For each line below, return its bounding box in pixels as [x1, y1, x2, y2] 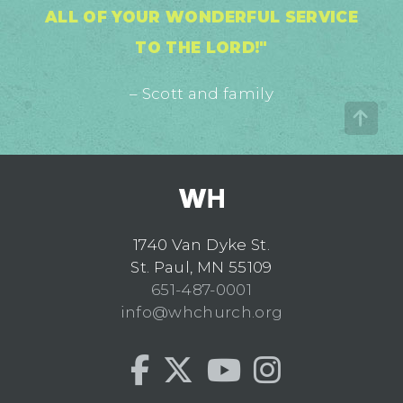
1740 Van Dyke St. [133, 236, 270, 255]
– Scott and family [129, 85, 274, 103]
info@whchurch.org [120, 303, 283, 322]
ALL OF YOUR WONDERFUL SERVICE [45, 8, 358, 27]
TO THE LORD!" [135, 39, 268, 58]
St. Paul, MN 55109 [130, 258, 273, 277]
